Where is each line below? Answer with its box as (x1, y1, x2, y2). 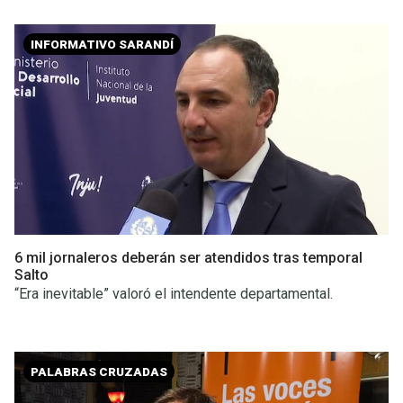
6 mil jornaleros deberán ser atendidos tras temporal (14, 249, 363, 266)
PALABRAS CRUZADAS (31, 364, 167, 379)
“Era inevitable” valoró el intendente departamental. (14, 285, 333, 302)
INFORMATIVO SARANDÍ (31, 37, 174, 51)
